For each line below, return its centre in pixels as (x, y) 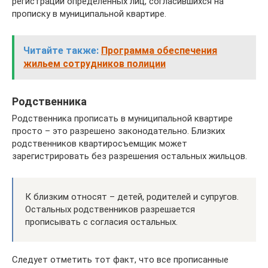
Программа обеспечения (159, 50)
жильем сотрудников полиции (95, 63)
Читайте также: (61, 50)
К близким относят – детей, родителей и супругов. (132, 197)
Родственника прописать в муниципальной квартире (122, 118)
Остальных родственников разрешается (110, 209)
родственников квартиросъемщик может (100, 143)
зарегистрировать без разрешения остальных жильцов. (130, 156)
